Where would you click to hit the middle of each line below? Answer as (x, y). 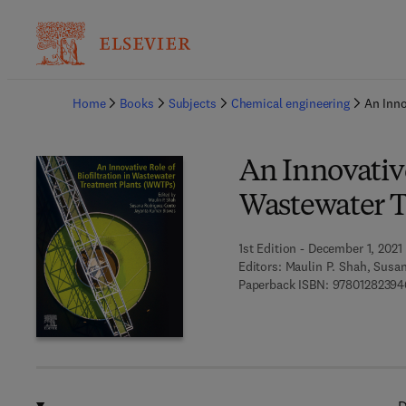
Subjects (192, 103)
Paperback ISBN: (283, 285)
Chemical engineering (290, 103)
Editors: (260, 266)
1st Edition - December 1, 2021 (320, 248)
